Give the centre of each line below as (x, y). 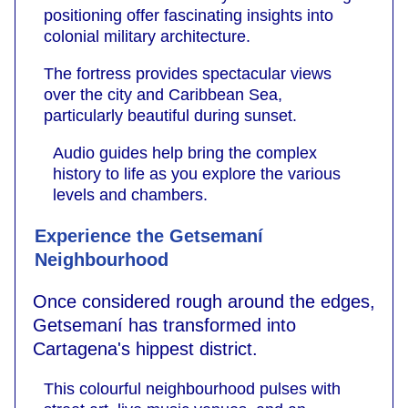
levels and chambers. (130, 194)
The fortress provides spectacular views (188, 73)
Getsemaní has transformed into (164, 325)
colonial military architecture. (147, 36)
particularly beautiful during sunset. (170, 115)
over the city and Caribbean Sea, (163, 94)
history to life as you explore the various (197, 173)
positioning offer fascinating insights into (189, 15)
